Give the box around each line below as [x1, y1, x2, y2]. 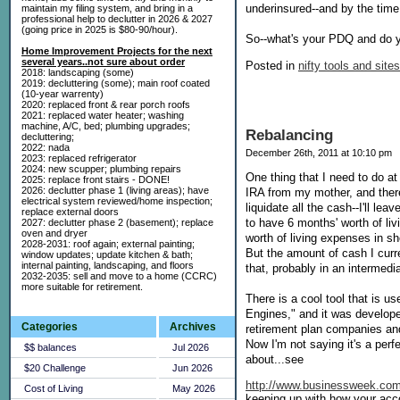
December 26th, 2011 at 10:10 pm [246, 147, 392, 159]
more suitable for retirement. [21, 281, 143, 292]
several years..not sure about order [21, 56, 185, 67]
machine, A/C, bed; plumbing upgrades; [21, 121, 190, 131]
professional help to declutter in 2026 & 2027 [21, 13, 212, 24]
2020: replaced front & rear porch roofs [21, 99, 190, 110]
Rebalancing [246, 127, 333, 145]
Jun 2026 [172, 362, 212, 373]
